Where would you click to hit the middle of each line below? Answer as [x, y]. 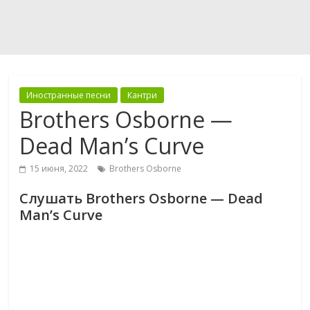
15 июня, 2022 [59, 168]
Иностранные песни [69, 95]
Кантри [143, 95]
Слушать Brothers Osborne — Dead [142, 198]
